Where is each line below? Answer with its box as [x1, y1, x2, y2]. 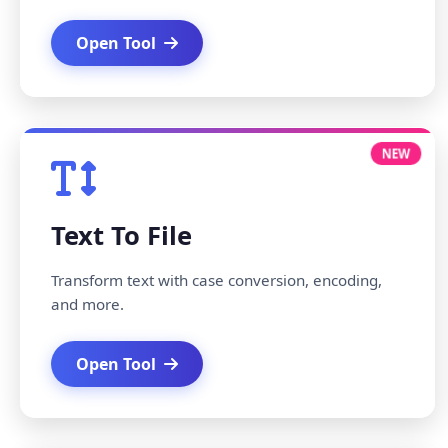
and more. [51, 294, 124, 314]
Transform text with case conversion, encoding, [51, 270, 382, 290]
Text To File [51, 218, 192, 253]
